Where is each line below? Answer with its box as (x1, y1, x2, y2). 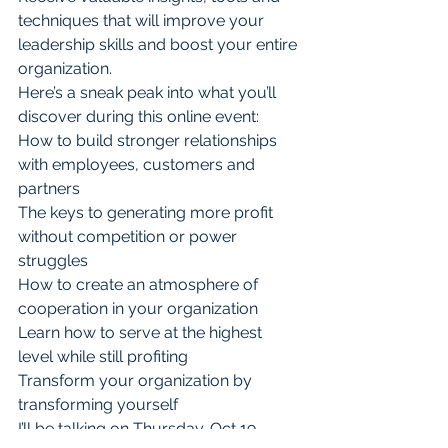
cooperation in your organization (18, 299, 258, 318)
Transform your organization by (18, 371, 256, 390)
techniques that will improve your (18, 11, 268, 30)
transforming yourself (18, 395, 178, 414)
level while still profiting (18, 347, 188, 366)
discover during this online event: (18, 107, 259, 126)
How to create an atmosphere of (18, 275, 262, 294)
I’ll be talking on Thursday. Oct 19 (18, 419, 260, 438)
